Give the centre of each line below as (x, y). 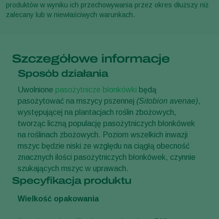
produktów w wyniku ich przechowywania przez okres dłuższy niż (107, 5)
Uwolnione (36, 90)
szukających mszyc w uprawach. (73, 169)
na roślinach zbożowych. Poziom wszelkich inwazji (103, 135)
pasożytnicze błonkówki (96, 90)
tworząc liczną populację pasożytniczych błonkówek (106, 124)
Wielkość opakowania (58, 199)
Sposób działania (63, 74)
